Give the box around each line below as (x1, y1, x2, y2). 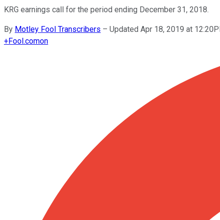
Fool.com (8, 36, 40, 46)
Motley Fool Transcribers (15, 24, 101, 34)
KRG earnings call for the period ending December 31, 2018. (4, 4, 209, 14)
